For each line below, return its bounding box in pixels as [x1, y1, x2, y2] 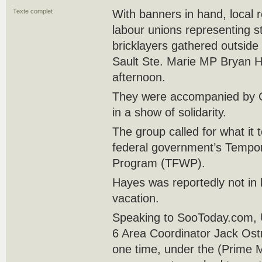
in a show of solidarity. [112, 106, 226, 119]
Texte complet [13, 8, 53, 15]
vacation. [112, 192, 159, 205]
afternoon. [112, 71, 166, 84]
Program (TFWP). [112, 157, 205, 170]
